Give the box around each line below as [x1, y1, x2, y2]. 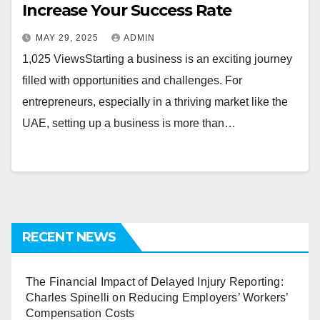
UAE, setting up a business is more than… [22, 117, 236, 129]
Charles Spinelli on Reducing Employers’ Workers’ [26, 291, 289, 304]
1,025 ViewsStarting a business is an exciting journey [22, 53, 292, 65]
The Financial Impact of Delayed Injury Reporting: [26, 276, 284, 288]
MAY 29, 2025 [36, 33, 101, 43]
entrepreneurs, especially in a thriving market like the [22, 96, 288, 108]
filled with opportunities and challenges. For [22, 74, 242, 86]
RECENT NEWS [22, 229, 116, 245]
